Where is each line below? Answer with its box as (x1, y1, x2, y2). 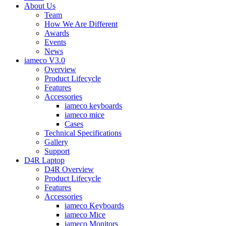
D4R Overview (44, 165, 94, 174)
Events (44, 38, 66, 47)
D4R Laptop (24, 156, 65, 165)
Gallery (44, 138, 68, 147)
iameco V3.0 (24, 56, 65, 65)
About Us (24, 2, 55, 11)
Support (44, 147, 70, 156)
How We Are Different (44, 20, 118, 29)
